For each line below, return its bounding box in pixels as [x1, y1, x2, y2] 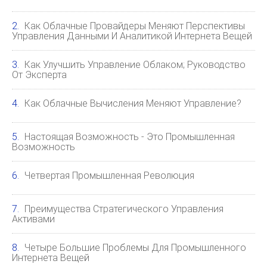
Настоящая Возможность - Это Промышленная [24, 131, 235, 142]
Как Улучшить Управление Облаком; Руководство [24, 58, 246, 70]
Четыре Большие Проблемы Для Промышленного [24, 241, 246, 253]
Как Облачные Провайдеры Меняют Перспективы [24, 20, 245, 32]
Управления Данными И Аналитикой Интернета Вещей [12, 30, 252, 42]
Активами [12, 213, 55, 225]
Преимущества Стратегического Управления [24, 203, 223, 215]
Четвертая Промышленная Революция [24, 169, 194, 181]
